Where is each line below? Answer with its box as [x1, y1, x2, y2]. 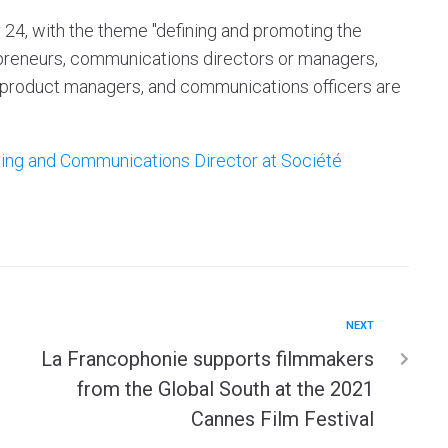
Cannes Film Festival [191, 406, 374, 431]
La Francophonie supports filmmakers [41, 346, 374, 371]
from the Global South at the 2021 [77, 376, 374, 401]
